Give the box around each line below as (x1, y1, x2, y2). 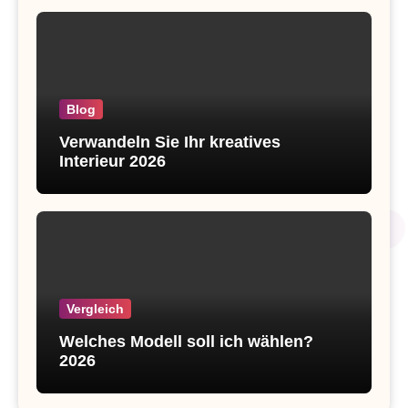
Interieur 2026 (59, 152, 166, 171)
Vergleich (66, 301, 124, 317)
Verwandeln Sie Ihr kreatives (59, 133, 280, 152)
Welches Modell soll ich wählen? (59, 332, 313, 352)
